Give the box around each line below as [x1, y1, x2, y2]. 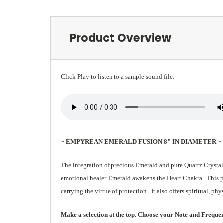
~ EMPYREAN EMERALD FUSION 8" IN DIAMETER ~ [61, 137, 221, 145]
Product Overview [69, 30, 171, 46]
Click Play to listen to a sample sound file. [61, 72, 174, 80]
